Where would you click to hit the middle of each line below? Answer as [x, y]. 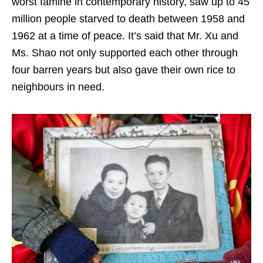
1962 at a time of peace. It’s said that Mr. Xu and [125, 36]
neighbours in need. [58, 87]
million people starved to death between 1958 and [128, 19]
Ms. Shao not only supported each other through [125, 53]
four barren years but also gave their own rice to [124, 70]
